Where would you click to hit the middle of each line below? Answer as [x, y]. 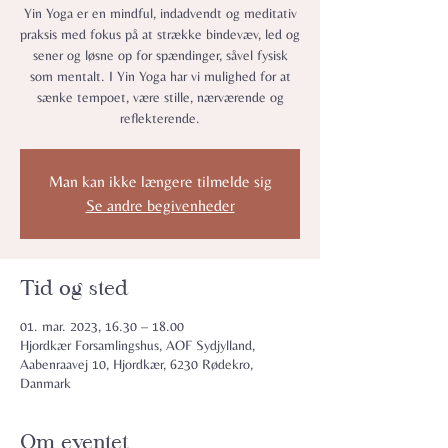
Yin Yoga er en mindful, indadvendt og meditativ [160, 13]
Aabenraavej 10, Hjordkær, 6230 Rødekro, [136, 364]
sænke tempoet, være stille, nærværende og [160, 97]
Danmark [45, 383]
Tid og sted [74, 288]
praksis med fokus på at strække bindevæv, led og [160, 34]
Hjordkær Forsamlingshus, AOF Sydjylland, [137, 345]
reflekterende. [160, 118]
